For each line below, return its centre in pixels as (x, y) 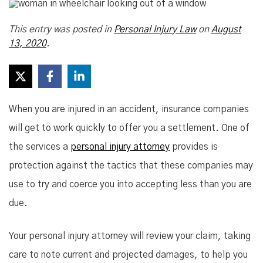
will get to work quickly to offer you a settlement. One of (129, 128)
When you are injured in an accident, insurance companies (129, 109)
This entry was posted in (61, 29)
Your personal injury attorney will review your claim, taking (130, 236)
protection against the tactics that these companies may (131, 166)
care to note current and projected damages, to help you (128, 255)
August (226, 29)
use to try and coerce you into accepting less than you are (130, 184)
